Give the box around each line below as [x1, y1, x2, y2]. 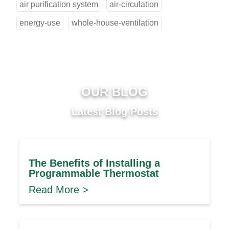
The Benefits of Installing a [29, 157, 160, 169]
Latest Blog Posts [71, 106, 158, 117]
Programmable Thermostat [29, 167, 159, 179]
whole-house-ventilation [72, 18, 158, 27]
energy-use [19, 18, 60, 27]
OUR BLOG [81, 85, 148, 99]
